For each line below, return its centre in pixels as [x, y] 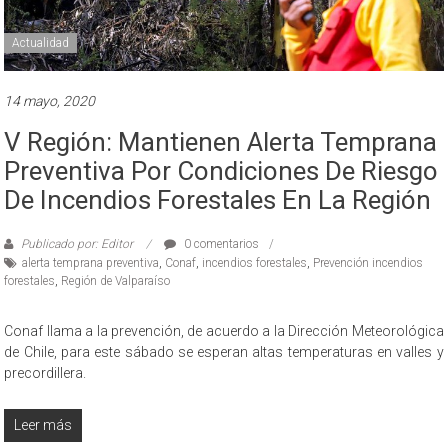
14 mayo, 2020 [50, 100]
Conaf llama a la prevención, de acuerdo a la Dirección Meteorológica [224, 330]
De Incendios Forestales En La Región [218, 199]
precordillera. [45, 372]
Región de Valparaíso [116, 280]
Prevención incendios [368, 262]
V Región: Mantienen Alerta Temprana [221, 141]
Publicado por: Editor [77, 243]
